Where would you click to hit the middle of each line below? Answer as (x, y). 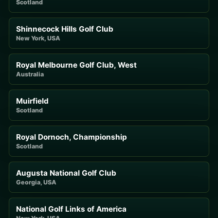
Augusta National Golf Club (66, 173)
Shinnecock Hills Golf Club (65, 29)
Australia (30, 74)
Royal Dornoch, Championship (72, 137)
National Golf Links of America (71, 209)
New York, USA (38, 38)
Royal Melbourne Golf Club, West (76, 65)
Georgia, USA (36, 182)
